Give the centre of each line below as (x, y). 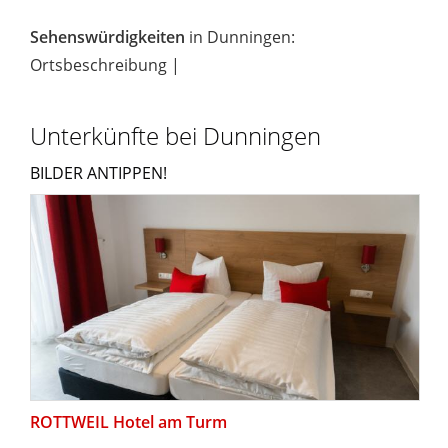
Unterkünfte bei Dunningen (175, 135)
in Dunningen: (240, 37)
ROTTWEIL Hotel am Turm (128, 421)
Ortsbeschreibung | (105, 65)
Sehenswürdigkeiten (107, 37)
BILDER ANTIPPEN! (98, 173)
